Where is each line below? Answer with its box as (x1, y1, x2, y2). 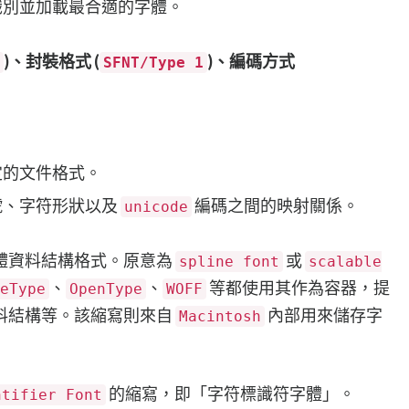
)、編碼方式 (207, 50, 295, 71)
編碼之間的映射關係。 (192, 194, 359, 215)
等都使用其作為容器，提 (206, 277, 390, 298)
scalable (309, 252, 382, 270)
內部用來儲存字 (265, 304, 383, 325)
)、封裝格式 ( (4, 50, 100, 71)
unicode (124, 197, 188, 215)
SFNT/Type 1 (103, 53, 204, 71)
